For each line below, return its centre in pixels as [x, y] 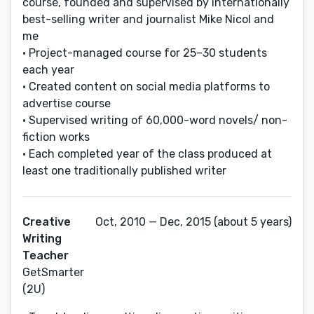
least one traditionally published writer [124, 171]
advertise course [67, 103]
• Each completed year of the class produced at [147, 154]
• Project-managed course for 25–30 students [145, 53]
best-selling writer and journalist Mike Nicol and [148, 19]
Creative [47, 222]
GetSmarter [53, 272]
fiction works [56, 137]
